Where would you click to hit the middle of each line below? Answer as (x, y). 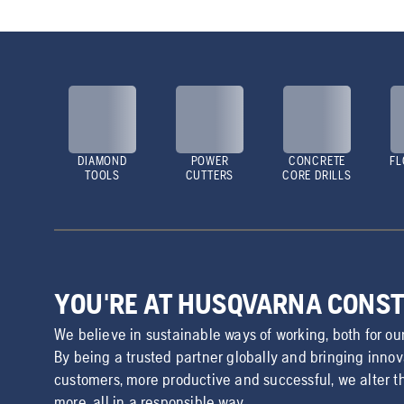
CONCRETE (317, 161)
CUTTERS (210, 175)
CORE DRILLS (317, 175)
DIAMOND (102, 161)
